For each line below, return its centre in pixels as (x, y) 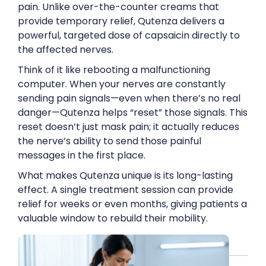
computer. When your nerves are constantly (122, 84)
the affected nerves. (66, 50)
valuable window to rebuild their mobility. (113, 218)
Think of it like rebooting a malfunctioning (114, 70)
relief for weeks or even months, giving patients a (132, 204)
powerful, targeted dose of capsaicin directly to (129, 35)
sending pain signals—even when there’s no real (129, 98)
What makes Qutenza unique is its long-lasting (125, 175)
